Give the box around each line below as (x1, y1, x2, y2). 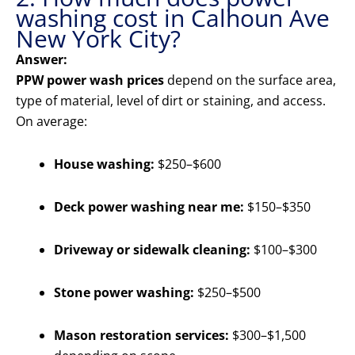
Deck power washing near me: (54, 198, 244, 216)
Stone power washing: (54, 284, 194, 302)
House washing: (54, 155, 155, 174)
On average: (16, 113, 87, 131)
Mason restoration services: (54, 326, 229, 345)
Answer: (16, 51, 67, 69)
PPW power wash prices (16, 71, 164, 90)
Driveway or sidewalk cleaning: (54, 241, 250, 259)
